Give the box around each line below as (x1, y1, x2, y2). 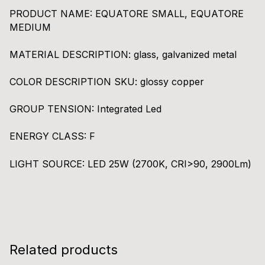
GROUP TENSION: (9, 103, 97, 115)
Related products (9, 241, 118, 257)
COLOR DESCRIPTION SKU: (9, 75, 140, 88)
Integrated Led (97, 103, 161, 115)
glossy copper (140, 75, 204, 88)
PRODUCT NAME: (9, 7, 95, 20)
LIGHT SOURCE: (9, 157, 88, 170)
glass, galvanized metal (134, 48, 237, 60)
